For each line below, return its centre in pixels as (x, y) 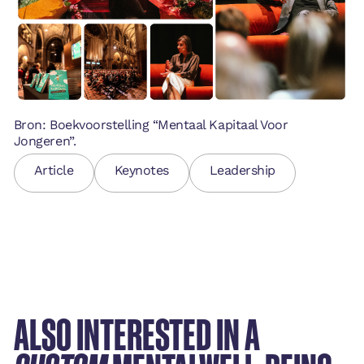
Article (54, 171)
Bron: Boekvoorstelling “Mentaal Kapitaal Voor (151, 124)
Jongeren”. (45, 141)
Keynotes (141, 171)
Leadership (242, 171)
